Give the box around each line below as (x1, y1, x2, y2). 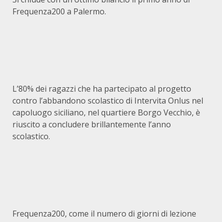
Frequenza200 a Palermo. (12, 6, 106, 17)
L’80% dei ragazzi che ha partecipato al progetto (12, 83, 191, 94)
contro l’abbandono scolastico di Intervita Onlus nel (12, 95, 203, 106)
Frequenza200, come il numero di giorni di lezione (12, 208, 196, 219)
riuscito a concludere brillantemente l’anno (12, 119, 171, 130)
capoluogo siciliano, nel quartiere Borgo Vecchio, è (12, 107, 200, 118)
